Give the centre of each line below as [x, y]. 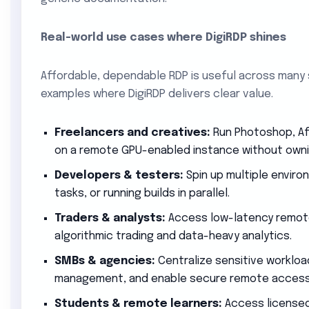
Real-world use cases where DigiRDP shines [163, 38]
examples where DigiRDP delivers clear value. [157, 94]
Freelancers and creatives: [132, 133]
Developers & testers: [119, 176]
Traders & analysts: [110, 218]
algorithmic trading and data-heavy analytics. [173, 236]
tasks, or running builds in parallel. [142, 193]
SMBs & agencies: [105, 261]
